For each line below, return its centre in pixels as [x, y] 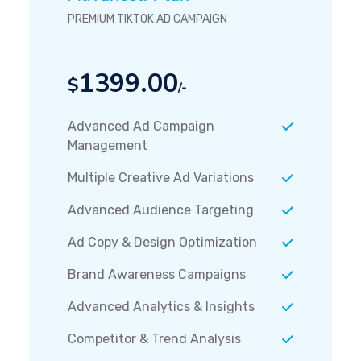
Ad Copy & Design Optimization [162, 242]
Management [108, 145]
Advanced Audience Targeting [161, 210]
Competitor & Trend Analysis [154, 338]
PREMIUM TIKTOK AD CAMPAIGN [147, 19]
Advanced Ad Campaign [141, 126]
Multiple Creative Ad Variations [161, 177]
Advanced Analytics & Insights [161, 306]
